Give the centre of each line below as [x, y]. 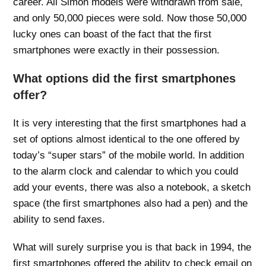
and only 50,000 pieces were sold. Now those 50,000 [130, 18]
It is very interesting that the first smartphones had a [130, 123]
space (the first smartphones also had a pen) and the [131, 203]
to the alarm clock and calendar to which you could [126, 171]
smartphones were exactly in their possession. [117, 50]
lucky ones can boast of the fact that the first [113, 34]
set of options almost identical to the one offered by [127, 139]
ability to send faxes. [59, 219]
